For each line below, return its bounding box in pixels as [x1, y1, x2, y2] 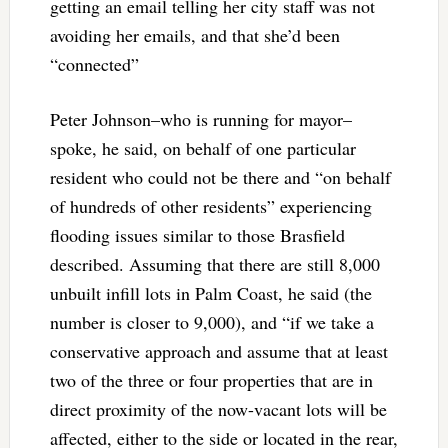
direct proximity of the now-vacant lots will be [49, 396, 387, 421]
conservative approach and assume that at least [49, 338, 388, 363]
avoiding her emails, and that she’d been [49, 22, 340, 47]
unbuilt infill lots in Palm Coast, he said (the [49, 280, 372, 305]
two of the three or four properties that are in [49, 367, 373, 392]
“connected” [49, 51, 139, 76]
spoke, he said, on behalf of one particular [49, 135, 356, 160]
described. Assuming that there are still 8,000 [49, 251, 380, 276]
